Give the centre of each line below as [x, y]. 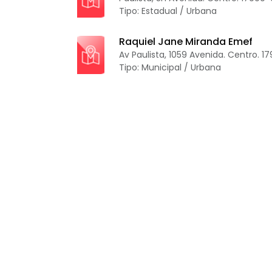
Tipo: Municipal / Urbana [170, 68]
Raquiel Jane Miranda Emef [186, 42]
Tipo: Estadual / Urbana [168, 11]
